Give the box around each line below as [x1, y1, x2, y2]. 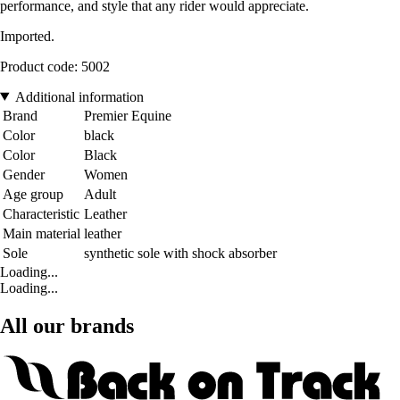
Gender [3, 166, 45, 182]
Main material [3, 225, 80, 241]
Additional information [14, 88, 144, 104]
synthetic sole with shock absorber [84, 245, 277, 261]
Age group [3, 186, 63, 202]
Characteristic [3, 205, 79, 221]
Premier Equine [84, 107, 171, 123]
